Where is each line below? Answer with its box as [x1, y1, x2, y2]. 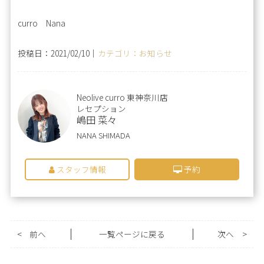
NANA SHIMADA [77, 129, 131, 141]
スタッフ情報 [54, 163, 106, 175]
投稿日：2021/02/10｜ [18, 47, 98, 60]
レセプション [77, 103, 127, 115]
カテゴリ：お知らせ [98, 47, 173, 60]
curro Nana [18, 17, 66, 29]
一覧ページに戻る [98, 227, 165, 240]
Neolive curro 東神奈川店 [77, 91, 169, 104]
